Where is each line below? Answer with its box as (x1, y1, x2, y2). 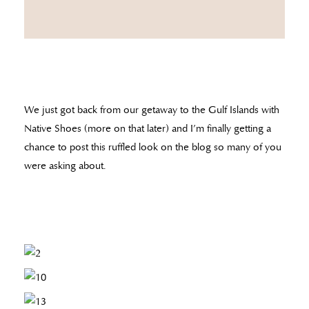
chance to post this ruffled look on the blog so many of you (24, 141, 281, 154)
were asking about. (24, 159, 106, 172)
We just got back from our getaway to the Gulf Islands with (24, 103, 279, 117)
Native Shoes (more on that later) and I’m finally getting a (24, 122, 271, 135)
